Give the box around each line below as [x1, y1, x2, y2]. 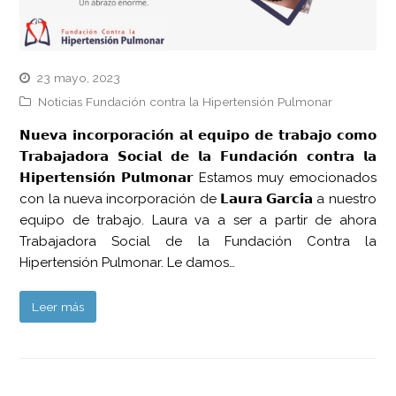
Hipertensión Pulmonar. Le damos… [19, 255, 236, 271]
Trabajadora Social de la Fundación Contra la [19, 233, 377, 250]
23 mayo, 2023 [37, 71, 121, 86]
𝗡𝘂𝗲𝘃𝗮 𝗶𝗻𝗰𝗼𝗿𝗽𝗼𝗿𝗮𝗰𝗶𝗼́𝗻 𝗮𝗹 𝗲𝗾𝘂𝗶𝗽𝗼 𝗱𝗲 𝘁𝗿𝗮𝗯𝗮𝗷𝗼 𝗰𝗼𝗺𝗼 [19, 127, 377, 144]
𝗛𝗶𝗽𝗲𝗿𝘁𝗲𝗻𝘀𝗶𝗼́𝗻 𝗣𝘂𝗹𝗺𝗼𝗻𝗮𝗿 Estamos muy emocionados [19, 170, 377, 187]
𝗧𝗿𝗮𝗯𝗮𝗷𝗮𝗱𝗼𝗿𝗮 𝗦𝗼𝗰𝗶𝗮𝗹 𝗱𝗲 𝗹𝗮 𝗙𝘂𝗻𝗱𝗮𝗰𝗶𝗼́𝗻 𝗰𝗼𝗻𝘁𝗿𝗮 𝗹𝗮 [19, 148, 377, 165]
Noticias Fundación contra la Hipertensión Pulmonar [38, 95, 333, 110]
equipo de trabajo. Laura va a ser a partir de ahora [19, 212, 377, 229]
